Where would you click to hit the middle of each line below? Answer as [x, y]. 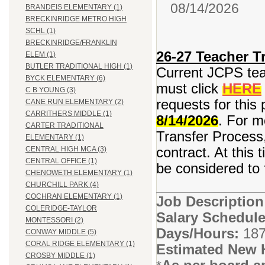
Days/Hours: [200, 233]
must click [189, 88]
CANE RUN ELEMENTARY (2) [75, 102]
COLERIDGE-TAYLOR [61, 209]
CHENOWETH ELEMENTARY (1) [79, 173]
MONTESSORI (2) [54, 220]
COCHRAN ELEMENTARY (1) [74, 197]
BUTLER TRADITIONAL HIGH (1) [79, 67]
